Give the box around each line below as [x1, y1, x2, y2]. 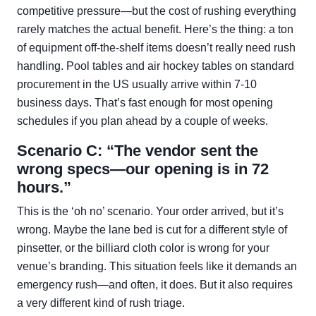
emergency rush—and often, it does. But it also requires [17, 279, 293, 291]
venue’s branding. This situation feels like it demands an [17, 260, 297, 272]
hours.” [17, 178, 71, 196]
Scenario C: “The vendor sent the [17, 142, 258, 159]
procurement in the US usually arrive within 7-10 [17, 78, 257, 90]
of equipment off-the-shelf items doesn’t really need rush [17, 42, 296, 54]
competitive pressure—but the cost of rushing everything [17, 5, 296, 17]
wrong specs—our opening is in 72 [17, 160, 269, 178]
